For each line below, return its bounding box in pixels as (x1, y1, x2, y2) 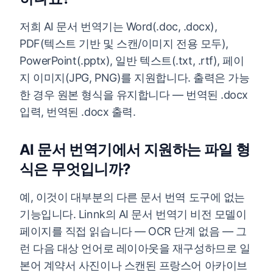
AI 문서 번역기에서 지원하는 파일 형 (19, 141, 250, 158)
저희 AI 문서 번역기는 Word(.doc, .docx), (19, 20, 218, 33)
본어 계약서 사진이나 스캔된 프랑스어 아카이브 (19, 259, 247, 272)
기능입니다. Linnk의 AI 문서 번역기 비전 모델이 (19, 208, 247, 221)
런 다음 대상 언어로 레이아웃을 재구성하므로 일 (19, 242, 250, 255)
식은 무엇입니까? (19, 160, 131, 178)
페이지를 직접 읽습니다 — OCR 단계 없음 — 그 (19, 225, 247, 238)
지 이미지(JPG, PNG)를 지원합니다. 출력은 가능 (19, 71, 250, 84)
